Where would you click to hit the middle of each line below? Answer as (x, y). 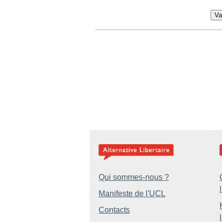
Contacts (114, 210)
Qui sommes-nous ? (134, 177)
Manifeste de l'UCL (132, 194)
